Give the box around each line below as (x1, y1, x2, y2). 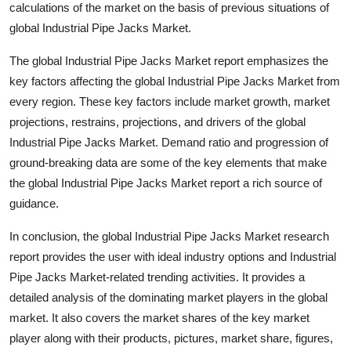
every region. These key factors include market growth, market (9, 94, 330, 108)
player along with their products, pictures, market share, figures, (9, 331, 333, 345)
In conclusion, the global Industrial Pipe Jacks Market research (9, 229, 329, 243)
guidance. (9, 196, 59, 210)
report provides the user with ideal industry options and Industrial (9, 249, 336, 263)
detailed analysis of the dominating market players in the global (9, 290, 327, 304)
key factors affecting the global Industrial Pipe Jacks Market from (9, 74, 340, 88)
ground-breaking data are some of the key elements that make (9, 155, 327, 169)
